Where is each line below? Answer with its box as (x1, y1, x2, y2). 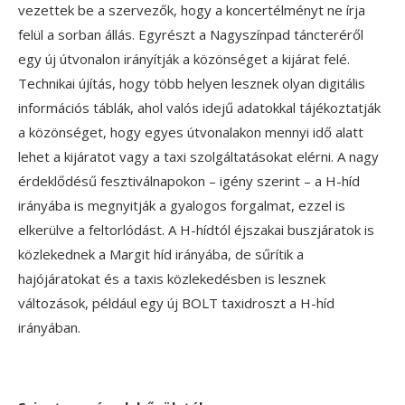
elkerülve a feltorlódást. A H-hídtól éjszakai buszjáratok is (18, 221, 374, 240)
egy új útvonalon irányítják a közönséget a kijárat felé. (18, 50, 350, 69)
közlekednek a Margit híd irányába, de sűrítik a (18, 245, 304, 264)
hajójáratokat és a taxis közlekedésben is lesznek (18, 269, 325, 288)
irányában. (18, 318, 80, 337)
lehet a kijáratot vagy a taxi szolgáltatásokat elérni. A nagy (18, 147, 379, 166)
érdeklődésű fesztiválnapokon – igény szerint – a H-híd (18, 172, 360, 191)
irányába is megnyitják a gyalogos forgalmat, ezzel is (18, 196, 345, 215)
